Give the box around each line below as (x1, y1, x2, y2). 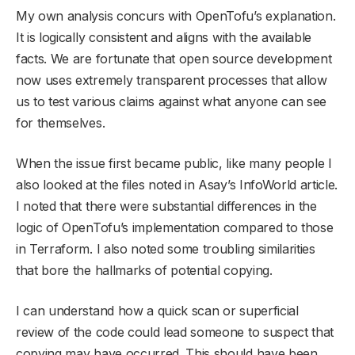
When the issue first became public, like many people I (16, 155, 332, 171)
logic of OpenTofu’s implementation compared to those (16, 219, 334, 235)
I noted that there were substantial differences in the (16, 197, 317, 214)
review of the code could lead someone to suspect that (16, 323, 334, 340)
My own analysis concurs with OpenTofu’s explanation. (16, 7, 336, 24)
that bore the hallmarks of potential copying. (16, 261, 273, 278)
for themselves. (16, 114, 105, 131)
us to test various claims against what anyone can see (16, 93, 327, 109)
